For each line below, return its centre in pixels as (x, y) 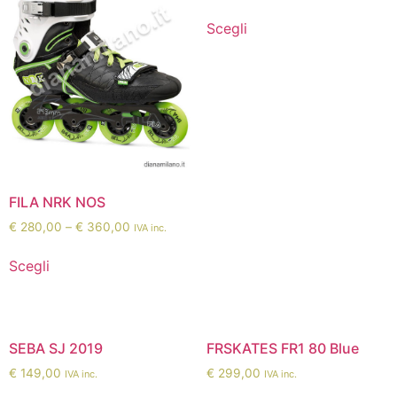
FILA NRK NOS (57, 202)
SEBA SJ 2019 (56, 349)
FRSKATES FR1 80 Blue (282, 349)
